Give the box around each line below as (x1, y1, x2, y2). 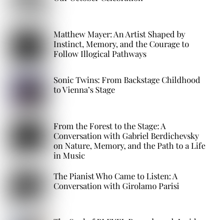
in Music (54, 149, 85, 161)
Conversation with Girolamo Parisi (54, 180, 180, 191)
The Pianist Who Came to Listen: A (54, 170, 178, 181)
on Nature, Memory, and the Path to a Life (54, 139, 206, 151)
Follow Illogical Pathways (54, 48, 147, 59)
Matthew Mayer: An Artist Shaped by (54, 28, 186, 39)
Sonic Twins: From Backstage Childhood (54, 74, 201, 85)
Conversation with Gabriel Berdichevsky (54, 130, 199, 141)
